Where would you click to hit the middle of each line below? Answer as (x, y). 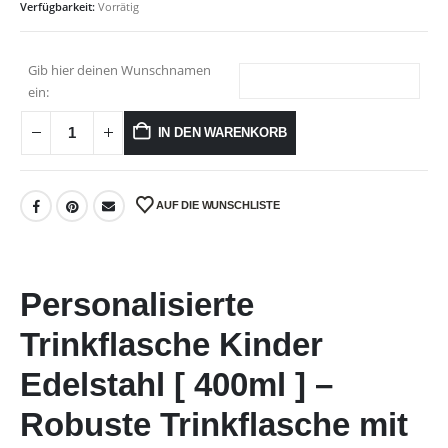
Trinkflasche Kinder (171, 345)
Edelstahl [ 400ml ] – (176, 385)
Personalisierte (137, 305)
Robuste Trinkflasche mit (214, 425)
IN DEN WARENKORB (222, 132)
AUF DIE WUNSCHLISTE (218, 204)
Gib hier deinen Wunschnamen (119, 69)
